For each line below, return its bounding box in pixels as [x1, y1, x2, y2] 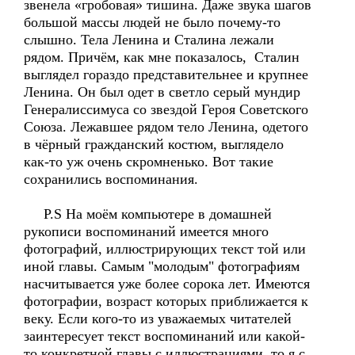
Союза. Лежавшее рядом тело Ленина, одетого [24, 119, 308, 135]
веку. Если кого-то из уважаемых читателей [24, 311, 292, 326]
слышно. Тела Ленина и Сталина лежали [24, 32, 274, 48]
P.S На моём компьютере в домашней [24, 206, 272, 222]
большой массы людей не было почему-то [24, 14, 281, 30]
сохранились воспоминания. [24, 171, 198, 187]
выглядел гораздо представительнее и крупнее [24, 67, 308, 82]
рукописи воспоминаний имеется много [24, 223, 269, 239]
